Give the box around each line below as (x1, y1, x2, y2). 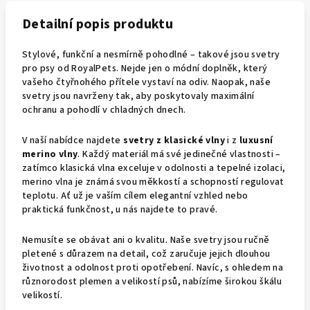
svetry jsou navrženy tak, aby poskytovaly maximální (22, 89, 255, 103)
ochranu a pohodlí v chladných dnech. (22, 103, 186, 117)
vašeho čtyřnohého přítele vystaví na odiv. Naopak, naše (22, 75, 271, 89)
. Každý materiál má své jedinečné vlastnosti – (77, 147, 281, 161)
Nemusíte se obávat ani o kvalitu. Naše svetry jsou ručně (22, 233, 270, 247)
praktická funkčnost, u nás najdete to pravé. (22, 203, 218, 217)
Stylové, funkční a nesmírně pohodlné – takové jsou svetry (22, 48, 280, 62)
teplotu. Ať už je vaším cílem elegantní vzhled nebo (22, 189, 248, 203)
